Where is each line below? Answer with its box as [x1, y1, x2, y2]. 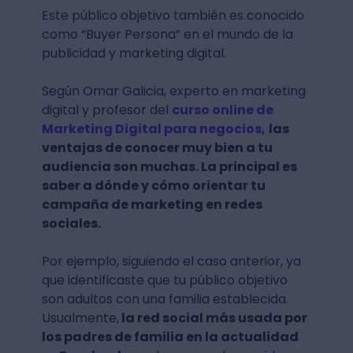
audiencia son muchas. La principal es [41, 157, 297, 176]
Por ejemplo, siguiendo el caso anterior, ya [41, 251, 301, 270]
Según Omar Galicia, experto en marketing [41, 81, 306, 100]
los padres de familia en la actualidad [41, 327, 299, 346]
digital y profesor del [41, 100, 172, 119]
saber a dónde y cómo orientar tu [41, 176, 266, 195]
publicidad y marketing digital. [41, 43, 229, 62]
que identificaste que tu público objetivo [41, 270, 288, 289]
